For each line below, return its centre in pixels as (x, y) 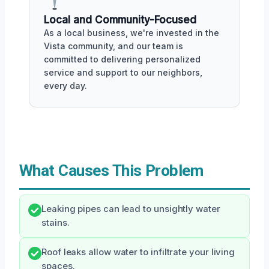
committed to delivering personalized (122, 59)
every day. (65, 86)
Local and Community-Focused (120, 20)
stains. (56, 223)
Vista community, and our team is (113, 46)
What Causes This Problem (111, 171)
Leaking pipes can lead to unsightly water (131, 209)
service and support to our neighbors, (123, 72)
